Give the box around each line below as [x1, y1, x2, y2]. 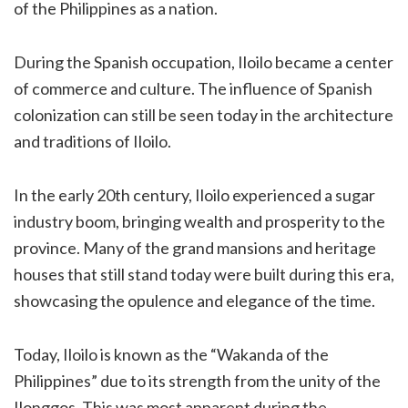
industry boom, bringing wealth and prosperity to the [14, 210, 385, 231]
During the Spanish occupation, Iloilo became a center [14, 51, 393, 72]
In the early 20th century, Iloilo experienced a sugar [14, 184, 375, 205]
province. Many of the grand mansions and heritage [14, 237, 376, 258]
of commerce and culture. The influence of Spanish [14, 77, 372, 98]
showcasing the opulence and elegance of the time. [14, 290, 375, 311]
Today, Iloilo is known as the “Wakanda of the [14, 343, 329, 364]
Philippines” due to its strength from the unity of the [14, 370, 381, 391]
